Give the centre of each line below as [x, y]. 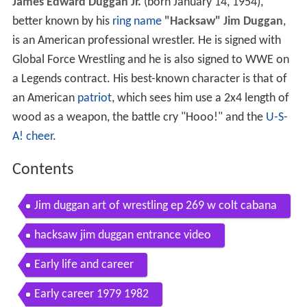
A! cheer [32, 141]
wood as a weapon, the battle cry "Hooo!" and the [139, 122]
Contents [42, 174]
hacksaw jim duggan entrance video [122, 239]
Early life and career [84, 269]
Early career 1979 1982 [91, 298]
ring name [137, 26]
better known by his [62, 26]
